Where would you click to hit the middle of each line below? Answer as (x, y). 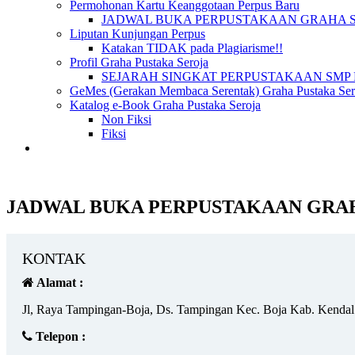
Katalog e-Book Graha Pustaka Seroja (165, 105)
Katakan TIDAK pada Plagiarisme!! (192, 48)
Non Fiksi (126, 119)
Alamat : (59, 282)
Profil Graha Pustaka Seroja (139, 62)
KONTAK (54, 258)
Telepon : (59, 336)
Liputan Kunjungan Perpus (137, 34)
